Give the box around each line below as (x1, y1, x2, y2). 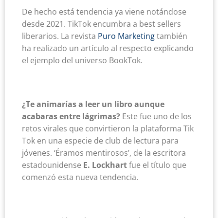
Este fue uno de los (120, 111, 192, 122)
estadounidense (22, 160, 83, 171)
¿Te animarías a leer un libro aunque (22, 99, 164, 110)
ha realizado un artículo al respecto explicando (22, 43, 194, 54)
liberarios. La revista (22, 31, 98, 42)
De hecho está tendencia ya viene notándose (22, 6, 186, 18)
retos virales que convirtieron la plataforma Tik (22, 123, 194, 134)
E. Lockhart (83, 160, 127, 171)
